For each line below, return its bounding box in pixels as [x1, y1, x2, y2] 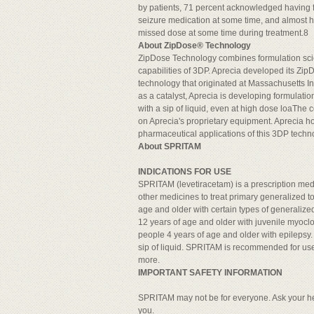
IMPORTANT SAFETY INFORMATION [138, 268, 282, 278]
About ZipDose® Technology [138, 41, 251, 50]
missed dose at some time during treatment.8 [138, 28, 308, 38]
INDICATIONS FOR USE [138, 167, 231, 177]
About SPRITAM [138, 142, 201, 151]
